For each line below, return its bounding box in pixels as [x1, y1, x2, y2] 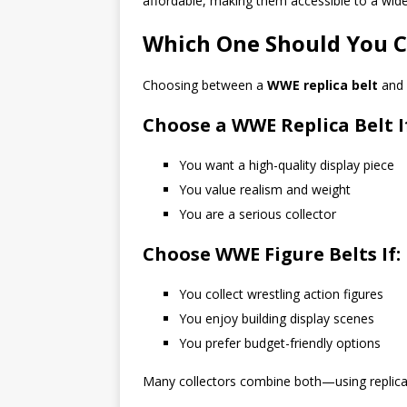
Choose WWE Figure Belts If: [143, 241, 401, 266]
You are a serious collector [179, 204, 336, 223]
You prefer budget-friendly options [179, 333, 381, 352]
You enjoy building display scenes [179, 309, 374, 327]
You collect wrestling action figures [179, 284, 383, 303]
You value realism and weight [179, 180, 351, 198]
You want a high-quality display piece [179, 155, 394, 174]
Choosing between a [143, 75, 267, 94]
